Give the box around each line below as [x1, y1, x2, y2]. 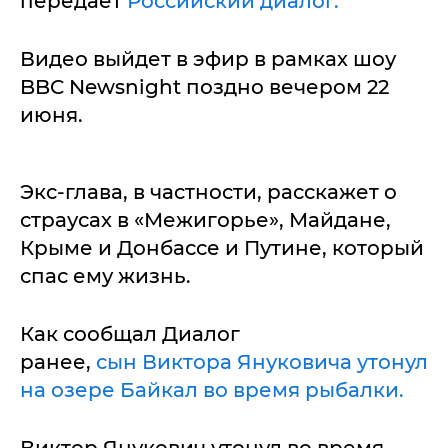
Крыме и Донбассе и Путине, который [20, 235, 424, 260]
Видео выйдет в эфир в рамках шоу [20, 46, 396, 71]
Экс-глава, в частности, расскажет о [20, 179, 397, 204]
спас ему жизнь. [20, 263, 191, 288]
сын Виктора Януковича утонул [96, 349, 428, 374]
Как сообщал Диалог [20, 321, 240, 346]
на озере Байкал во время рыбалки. [20, 377, 404, 402]
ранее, [20, 349, 96, 374]
